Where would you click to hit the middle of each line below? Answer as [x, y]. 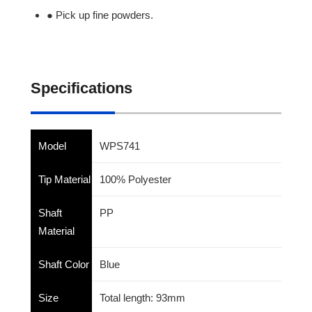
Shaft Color [64, 264]
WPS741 [120, 146]
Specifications [81, 88]
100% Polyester [135, 179]
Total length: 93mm [142, 297]
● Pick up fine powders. [100, 15]
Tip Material [64, 179]
